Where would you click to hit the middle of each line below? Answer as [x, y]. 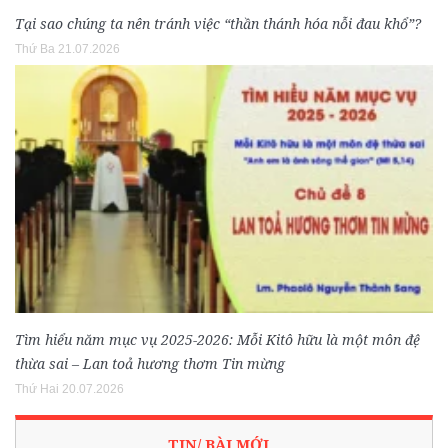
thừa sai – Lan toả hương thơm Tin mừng [150, 364]
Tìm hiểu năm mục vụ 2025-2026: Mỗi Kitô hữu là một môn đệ [217, 340]
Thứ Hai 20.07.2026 [69, 389]
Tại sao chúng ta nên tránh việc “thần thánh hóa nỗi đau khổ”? [218, 24]
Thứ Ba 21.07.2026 [67, 49]
